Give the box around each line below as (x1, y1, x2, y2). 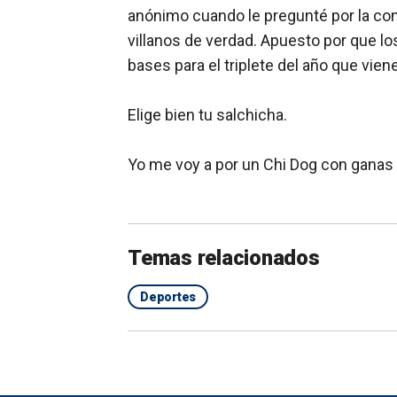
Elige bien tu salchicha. (128, 105, 287, 125)
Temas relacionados (128, 245, 320, 271)
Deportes (140, 290, 196, 305)
